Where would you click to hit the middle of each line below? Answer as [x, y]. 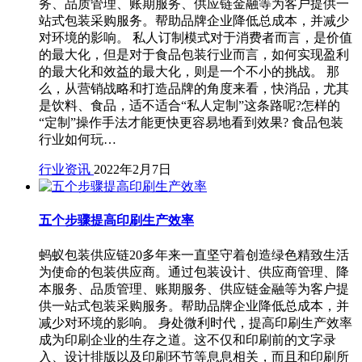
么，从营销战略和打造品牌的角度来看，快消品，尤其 [194, 88]
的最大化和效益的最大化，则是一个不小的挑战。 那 [189, 71]
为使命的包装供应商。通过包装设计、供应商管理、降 [194, 271]
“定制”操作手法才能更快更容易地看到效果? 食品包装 [191, 122]
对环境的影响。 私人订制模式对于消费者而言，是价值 [196, 37]
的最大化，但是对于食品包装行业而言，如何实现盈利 [194, 54]
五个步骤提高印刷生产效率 [116, 221]
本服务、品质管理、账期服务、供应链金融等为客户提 [194, 288]
